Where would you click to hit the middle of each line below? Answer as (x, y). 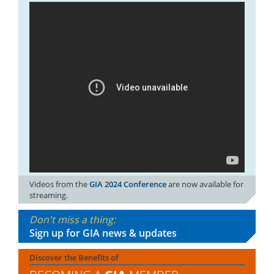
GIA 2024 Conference (128, 184)
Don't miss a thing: (72, 220)
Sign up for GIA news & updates (103, 233)
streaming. (49, 195)
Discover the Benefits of (74, 258)
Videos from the (59, 184)
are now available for (205, 184)
